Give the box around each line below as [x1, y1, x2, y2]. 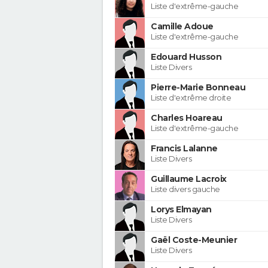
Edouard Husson [151, 51, 221, 62]
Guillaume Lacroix [151, 173, 227, 184]
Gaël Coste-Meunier [151, 234, 237, 245]
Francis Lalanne [151, 142, 218, 154]
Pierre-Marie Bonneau [151, 81, 245, 93]
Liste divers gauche [151, 184, 220, 194]
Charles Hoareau [151, 112, 223, 123]
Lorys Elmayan [151, 203, 212, 215]
